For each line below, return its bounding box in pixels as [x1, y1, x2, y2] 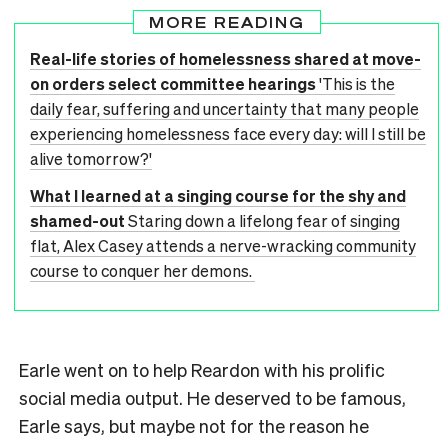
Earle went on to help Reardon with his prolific [19, 357, 385, 381]
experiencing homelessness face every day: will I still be [30, 122, 426, 144]
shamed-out [30, 209, 125, 231]
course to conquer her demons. [30, 259, 255, 281]
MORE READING [148, 12, 305, 31]
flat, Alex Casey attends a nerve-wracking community [30, 234, 416, 256]
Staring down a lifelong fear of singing [128, 209, 400, 231]
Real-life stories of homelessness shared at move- [30, 47, 421, 69]
